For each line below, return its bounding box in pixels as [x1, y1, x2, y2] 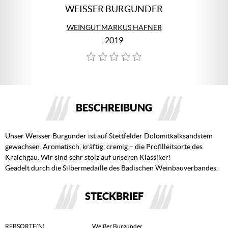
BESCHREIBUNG [76, 102, 152, 113]
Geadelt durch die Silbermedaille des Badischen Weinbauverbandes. [5, 164, 218, 172]
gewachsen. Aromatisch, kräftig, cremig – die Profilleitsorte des [5, 142, 203, 151]
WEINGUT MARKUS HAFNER [66, 23, 162, 32]
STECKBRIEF [84, 190, 144, 202]
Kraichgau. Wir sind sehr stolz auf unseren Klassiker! [5, 153, 171, 161]
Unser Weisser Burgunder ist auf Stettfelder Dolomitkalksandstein [5, 132, 213, 140]
